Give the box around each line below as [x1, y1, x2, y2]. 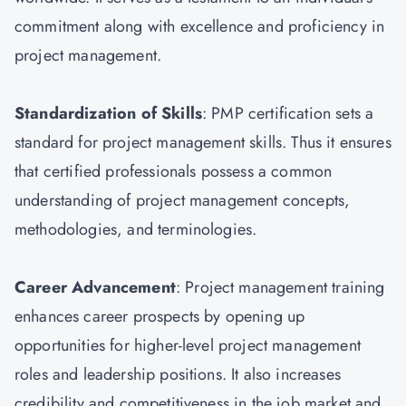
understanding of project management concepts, [14, 188, 351, 212]
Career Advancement [14, 275, 176, 299]
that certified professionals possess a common [14, 159, 333, 183]
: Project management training [175, 275, 385, 299]
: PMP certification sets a [202, 101, 374, 125]
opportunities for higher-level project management [14, 333, 361, 357]
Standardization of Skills [14, 101, 202, 125]
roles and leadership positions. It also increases [14, 362, 341, 386]
